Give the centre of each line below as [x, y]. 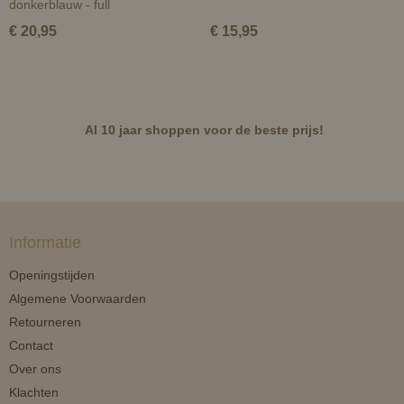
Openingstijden [52, 275]
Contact [31, 345]
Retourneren [45, 322]
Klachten [34, 392]
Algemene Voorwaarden [78, 298]
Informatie [45, 243]
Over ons [35, 369]
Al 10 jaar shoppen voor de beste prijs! [204, 130]
